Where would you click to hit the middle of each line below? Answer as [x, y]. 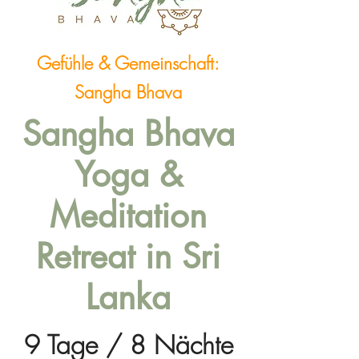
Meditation [128, 216]
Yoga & [128, 175]
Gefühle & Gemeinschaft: [128, 63]
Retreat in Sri [128, 256]
